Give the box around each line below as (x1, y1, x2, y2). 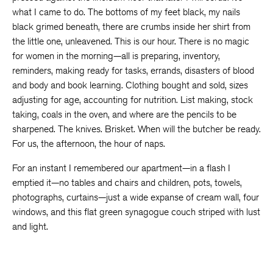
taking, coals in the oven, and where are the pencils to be (12, 108, 236, 120)
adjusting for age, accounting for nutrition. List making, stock (12, 94, 253, 105)
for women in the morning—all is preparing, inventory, (12, 50, 220, 62)
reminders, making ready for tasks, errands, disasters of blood (12, 65, 254, 76)
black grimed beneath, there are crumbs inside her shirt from (12, 21, 250, 32)
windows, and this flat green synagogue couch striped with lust (12, 206, 260, 218)
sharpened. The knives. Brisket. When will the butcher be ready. (12, 123, 261, 135)
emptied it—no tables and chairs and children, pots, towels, (12, 177, 242, 188)
